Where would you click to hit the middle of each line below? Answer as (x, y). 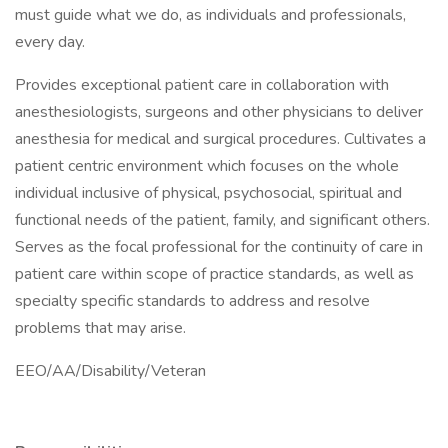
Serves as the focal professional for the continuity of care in (219, 247)
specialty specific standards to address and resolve (192, 301)
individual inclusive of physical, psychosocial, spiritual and (208, 193)
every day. (50, 42)
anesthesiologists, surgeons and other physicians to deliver (219, 112)
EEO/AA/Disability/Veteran (110, 371)
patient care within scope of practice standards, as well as (214, 274)
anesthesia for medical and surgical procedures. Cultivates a (220, 139)
